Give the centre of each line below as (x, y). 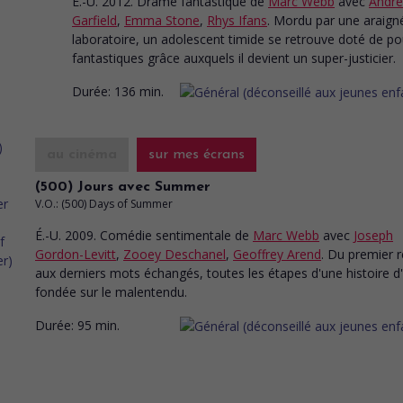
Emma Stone (162, 20)
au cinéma (82, 155)
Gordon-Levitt (76, 254)
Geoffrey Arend (277, 254)
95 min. (99, 325)
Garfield (94, 20)
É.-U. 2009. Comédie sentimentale (135, 235)
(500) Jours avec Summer (123, 187)
